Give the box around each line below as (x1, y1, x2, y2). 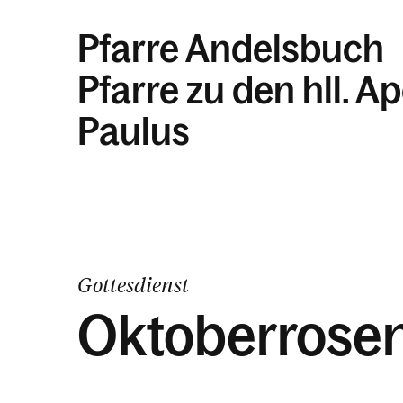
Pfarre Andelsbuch (77, 28, 384, 70)
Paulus (77, 111, 190, 153)
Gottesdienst (77, 272, 189, 298)
